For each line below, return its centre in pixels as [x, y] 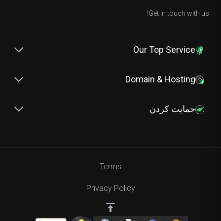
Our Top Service [164, 50]
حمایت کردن [172, 109]
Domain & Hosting [160, 79]
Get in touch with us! [179, 13]
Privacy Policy [110, 188]
